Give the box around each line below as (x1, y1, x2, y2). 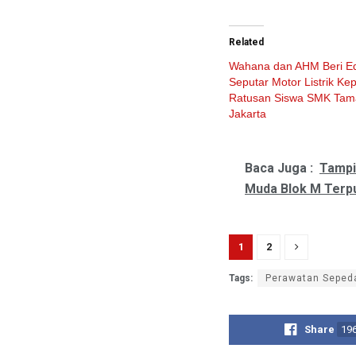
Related (229, 37, 264, 48)
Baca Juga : (245, 161, 313, 176)
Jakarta (229, 107, 266, 121)
